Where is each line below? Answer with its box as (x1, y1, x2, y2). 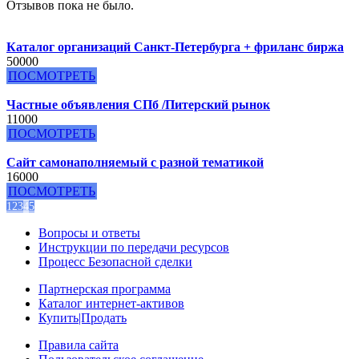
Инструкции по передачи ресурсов (38, 240, 229, 255)
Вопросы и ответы (38, 226, 140, 240)
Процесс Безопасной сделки (38, 255, 192, 269)
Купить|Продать (38, 311, 127, 325)
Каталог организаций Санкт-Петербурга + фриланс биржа (6, 40, 344, 54)
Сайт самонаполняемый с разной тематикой (6, 155, 264, 170)
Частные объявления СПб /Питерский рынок (6, 98, 270, 112)
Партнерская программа (38, 282, 171, 296)
